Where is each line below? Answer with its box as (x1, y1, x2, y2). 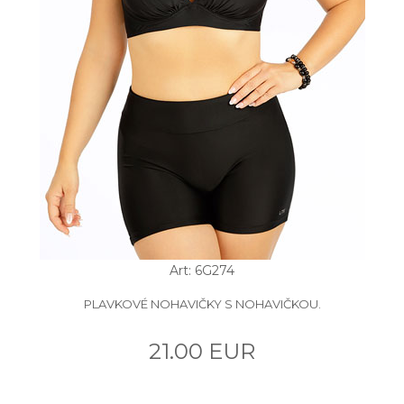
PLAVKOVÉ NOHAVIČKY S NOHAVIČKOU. (83, 296, 321, 311)
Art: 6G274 (170, 262, 234, 279)
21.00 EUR (149, 337, 255, 364)
